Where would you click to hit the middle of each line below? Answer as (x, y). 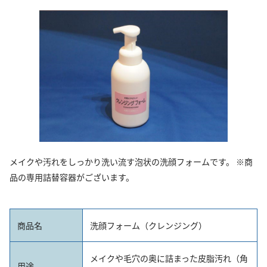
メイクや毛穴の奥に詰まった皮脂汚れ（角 (169, 258)
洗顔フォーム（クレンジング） (148, 226)
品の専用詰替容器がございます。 (72, 177)
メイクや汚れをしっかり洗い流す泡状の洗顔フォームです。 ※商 (131, 162)
